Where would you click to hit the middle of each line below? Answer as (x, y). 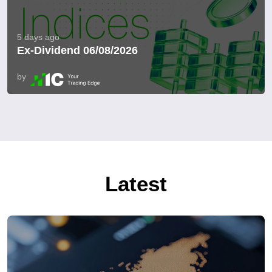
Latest (136, 183)
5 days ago (38, 37)
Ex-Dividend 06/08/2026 (77, 51)
